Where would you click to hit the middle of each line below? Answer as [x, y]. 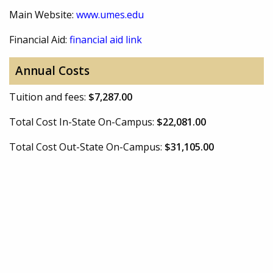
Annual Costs [52, 71]
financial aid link [106, 39]
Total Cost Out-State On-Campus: [87, 147]
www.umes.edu [110, 14]
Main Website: [43, 14]
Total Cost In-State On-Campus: [83, 122]
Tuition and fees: [49, 97]
